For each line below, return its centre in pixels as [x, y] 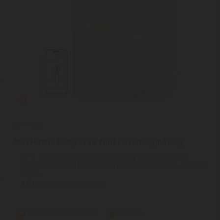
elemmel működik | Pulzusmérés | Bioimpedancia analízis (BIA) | [113, 164]
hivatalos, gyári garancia [69, 183]
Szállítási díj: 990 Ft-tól [61, 212]
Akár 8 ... [33, 173]
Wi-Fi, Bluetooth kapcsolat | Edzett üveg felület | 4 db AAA [104, 156]
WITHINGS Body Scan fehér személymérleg [98, 142]
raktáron [130, 212]
